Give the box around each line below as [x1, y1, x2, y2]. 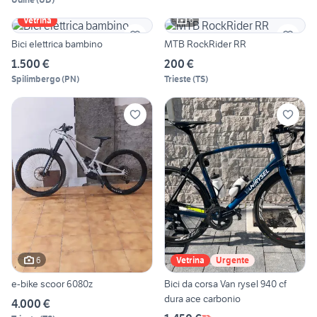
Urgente [216, 255, 249, 266]
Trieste [164, 73, 191, 84]
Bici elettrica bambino [11, 37, 103, 50]
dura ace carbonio [164, 292, 241, 306]
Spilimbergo [11, 73, 60, 84]
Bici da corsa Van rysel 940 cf [164, 277, 287, 291]
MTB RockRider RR [164, 37, 246, 50]
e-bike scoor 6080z [11, 277, 93, 291]
